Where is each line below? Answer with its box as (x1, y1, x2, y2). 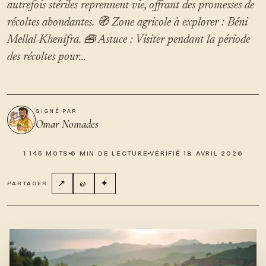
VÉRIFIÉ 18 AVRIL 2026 (150, 150, 243, 157)
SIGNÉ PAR (36, 108, 78, 114)
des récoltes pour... (7, 51, 86, 63)
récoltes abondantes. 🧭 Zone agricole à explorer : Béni (7, 17, 248, 28)
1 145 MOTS (23, 150, 69, 157)
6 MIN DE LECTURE (71, 150, 148, 157)
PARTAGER (7, 180, 48, 187)
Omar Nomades (36, 117, 99, 131)
